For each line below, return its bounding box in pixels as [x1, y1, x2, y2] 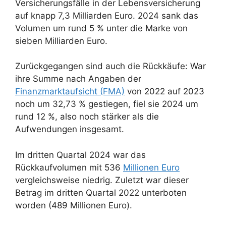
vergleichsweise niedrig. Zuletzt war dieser [15, 175, 189, 185]
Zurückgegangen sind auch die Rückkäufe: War [15, 61, 206, 72]
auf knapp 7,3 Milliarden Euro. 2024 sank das [15, 10, 198, 21]
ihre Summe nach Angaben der [15, 74, 141, 84]
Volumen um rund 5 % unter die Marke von [15, 23, 188, 33]
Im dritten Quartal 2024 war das [15, 149, 146, 160]
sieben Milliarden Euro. [15, 35, 107, 46]
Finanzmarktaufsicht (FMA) [15, 86, 125, 97]
